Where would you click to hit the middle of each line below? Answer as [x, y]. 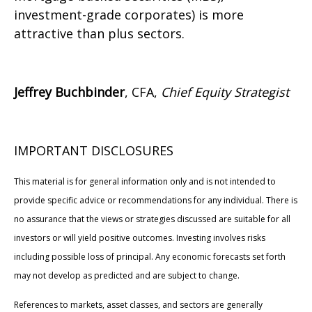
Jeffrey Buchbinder [69, 92]
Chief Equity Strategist [225, 92]
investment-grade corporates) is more [129, 14]
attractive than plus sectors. [99, 33]
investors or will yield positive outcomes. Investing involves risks [140, 237]
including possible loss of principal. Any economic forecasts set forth [150, 256]
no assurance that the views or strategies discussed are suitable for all [152, 219]
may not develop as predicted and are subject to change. [127, 275]
